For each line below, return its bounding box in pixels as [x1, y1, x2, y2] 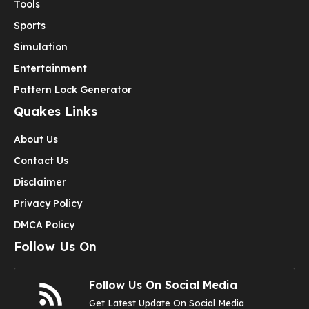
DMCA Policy [14, 219, 74, 232]
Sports [14, 19, 46, 32]
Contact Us [14, 154, 68, 168]
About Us [14, 133, 58, 146]
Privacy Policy [14, 197, 82, 210]
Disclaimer [14, 176, 66, 189]
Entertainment [14, 62, 87, 75]
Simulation [14, 41, 68, 54]
